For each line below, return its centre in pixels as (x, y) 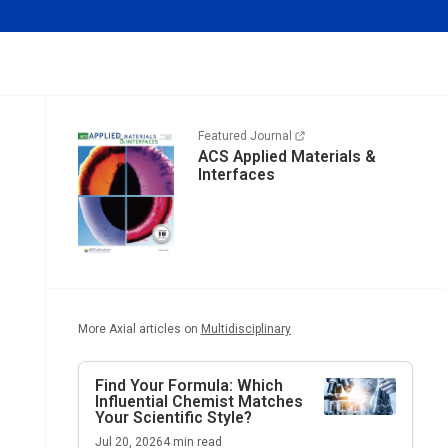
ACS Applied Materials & (286, 156)
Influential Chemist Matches (198, 401)
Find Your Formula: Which (188, 385)
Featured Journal (244, 136)
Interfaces (236, 174)
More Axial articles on (137, 328)
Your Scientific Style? (173, 417)
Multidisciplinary (245, 328)
